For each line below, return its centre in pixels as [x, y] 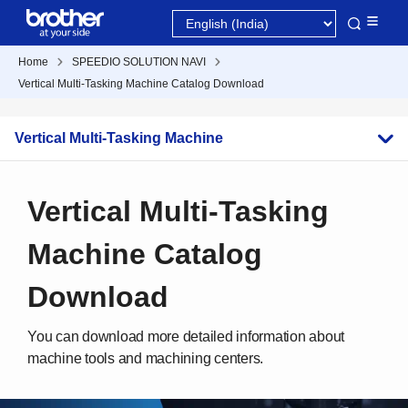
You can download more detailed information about [186, 337]
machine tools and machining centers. [145, 358]
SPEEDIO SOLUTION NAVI [139, 62]
